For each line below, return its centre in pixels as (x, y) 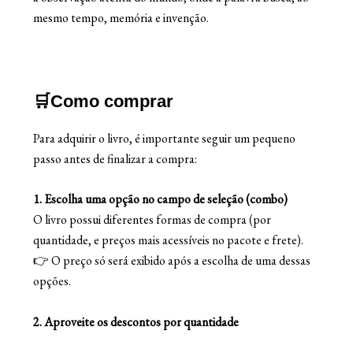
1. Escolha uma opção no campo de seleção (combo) (161, 199)
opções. (52, 281)
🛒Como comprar (104, 101)
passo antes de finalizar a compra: (115, 158)
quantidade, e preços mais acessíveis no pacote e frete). (169, 240)
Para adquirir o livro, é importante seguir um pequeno (165, 138)
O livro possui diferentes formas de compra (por (152, 220)
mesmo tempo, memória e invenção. (121, 18)
